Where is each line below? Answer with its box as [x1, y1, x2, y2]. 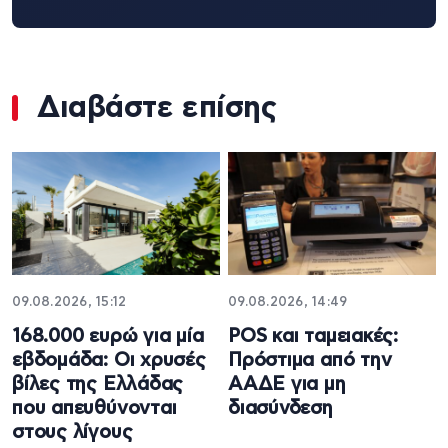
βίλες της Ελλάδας [12, 375, 184, 395]
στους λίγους [12, 423, 133, 443]
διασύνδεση [228, 399, 333, 419]
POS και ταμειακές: [228, 327, 399, 347]
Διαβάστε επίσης [37, 92, 277, 123]
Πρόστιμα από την [228, 351, 392, 371]
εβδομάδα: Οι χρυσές [12, 351, 206, 371]
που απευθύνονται [12, 399, 177, 419]
